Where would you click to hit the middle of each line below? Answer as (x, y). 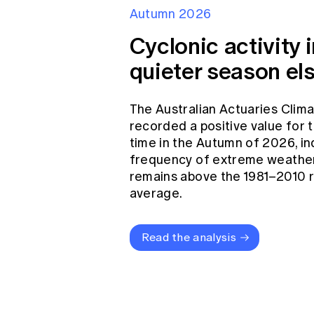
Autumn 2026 (170, 14)
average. (156, 193)
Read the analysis (189, 237)
